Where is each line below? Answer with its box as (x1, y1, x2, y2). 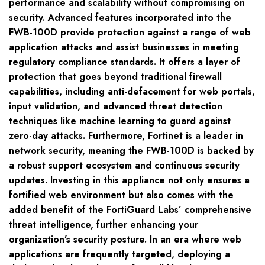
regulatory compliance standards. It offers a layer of (9, 55, 240, 69)
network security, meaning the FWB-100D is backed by (9, 144, 254, 158)
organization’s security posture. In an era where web (9, 232, 241, 247)
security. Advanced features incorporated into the (9, 11, 231, 25)
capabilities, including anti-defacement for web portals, (9, 85, 255, 99)
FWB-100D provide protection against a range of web (9, 25, 251, 40)
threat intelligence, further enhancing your (9, 218, 198, 232)
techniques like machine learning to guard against (9, 114, 231, 128)
